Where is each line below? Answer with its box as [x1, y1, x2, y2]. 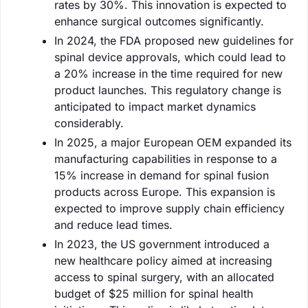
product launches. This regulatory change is [54, 82, 281, 97]
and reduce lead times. [54, 217, 173, 232]
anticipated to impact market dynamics [54, 99, 256, 113]
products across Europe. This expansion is [54, 184, 275, 199]
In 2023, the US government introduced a [54, 236, 269, 251]
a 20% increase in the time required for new [54, 66, 283, 80]
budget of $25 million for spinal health [54, 286, 253, 300]
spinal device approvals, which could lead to [54, 49, 286, 64]
